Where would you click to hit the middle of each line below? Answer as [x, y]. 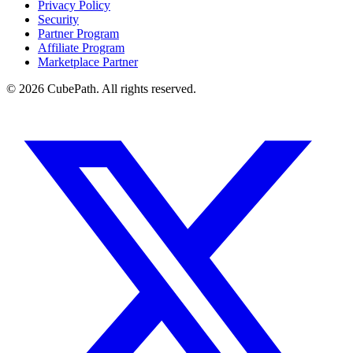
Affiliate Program [81, 47]
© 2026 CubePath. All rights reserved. [101, 88]
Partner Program [78, 33]
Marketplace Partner [88, 61]
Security [58, 19]
